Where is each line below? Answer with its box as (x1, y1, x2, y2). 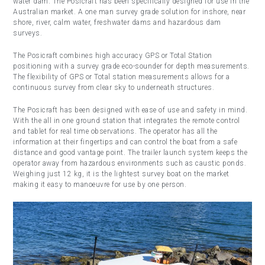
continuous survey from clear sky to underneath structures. (13, 83, 215, 92)
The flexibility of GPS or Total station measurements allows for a (13, 73, 230, 81)
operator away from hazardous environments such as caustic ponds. (13, 159, 247, 167)
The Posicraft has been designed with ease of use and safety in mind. (13, 106, 248, 114)
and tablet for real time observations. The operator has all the (13, 127, 218, 135)
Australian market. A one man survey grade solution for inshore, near (13, 8, 246, 16)
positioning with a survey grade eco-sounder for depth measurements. (13, 62, 250, 70)
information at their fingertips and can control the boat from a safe (13, 138, 238, 146)
